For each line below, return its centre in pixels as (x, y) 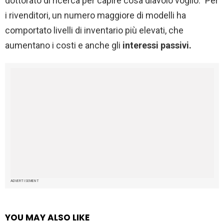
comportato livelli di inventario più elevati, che (94, 30)
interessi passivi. (156, 45)
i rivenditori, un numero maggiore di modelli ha (95, 15)
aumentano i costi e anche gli (63, 45)
